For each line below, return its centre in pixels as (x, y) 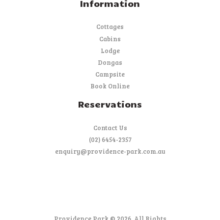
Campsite (110, 74)
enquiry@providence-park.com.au (110, 151)
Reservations (110, 104)
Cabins (110, 39)
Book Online (110, 86)
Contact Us (110, 127)
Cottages (110, 27)
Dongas (110, 63)
